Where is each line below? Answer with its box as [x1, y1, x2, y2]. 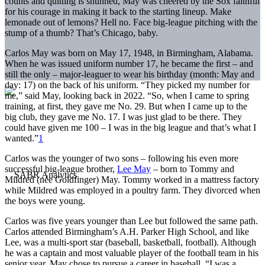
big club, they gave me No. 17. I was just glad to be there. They [5, 111, 242, 122]
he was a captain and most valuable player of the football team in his [5, 247, 258, 258]
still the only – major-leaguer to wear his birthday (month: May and [5, 69, 254, 79]
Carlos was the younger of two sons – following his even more [5, 153, 238, 163]
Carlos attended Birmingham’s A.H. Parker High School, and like [5, 226, 249, 237]
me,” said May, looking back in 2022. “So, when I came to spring [5, 90, 249, 101]
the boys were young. [5, 195, 85, 206]
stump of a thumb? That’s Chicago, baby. [5, 27, 163, 38]
